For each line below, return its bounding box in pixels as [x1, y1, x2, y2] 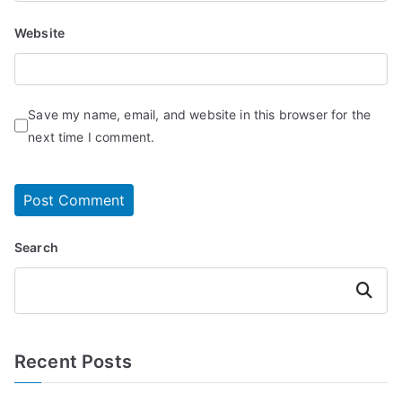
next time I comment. [28, 128, 155, 144]
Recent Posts [14, 350, 132, 372]
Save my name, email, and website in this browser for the [28, 106, 371, 122]
